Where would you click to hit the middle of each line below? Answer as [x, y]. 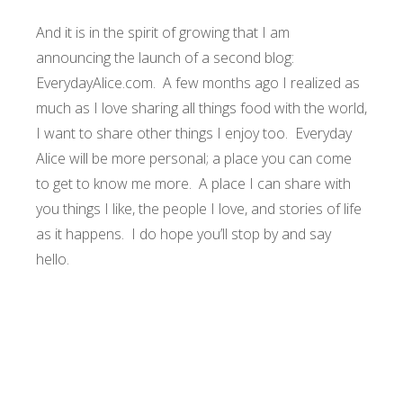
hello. [53, 259]
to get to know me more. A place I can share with [193, 184]
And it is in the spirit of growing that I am [163, 32]
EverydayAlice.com [94, 83]
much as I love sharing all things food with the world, [201, 108]
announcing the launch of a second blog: [165, 58]
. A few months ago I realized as [256, 83]
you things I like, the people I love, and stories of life [199, 209]
